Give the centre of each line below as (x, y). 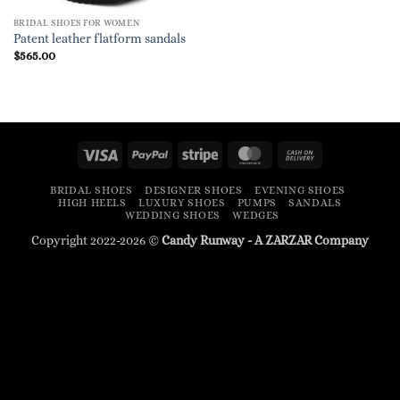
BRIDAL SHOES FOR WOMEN (76, 23)
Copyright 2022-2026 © (96, 241)
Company (340, 241)
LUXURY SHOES (182, 203)
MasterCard (300, 152)
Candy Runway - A (213, 241)
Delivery (341, 193)
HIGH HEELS (92, 203)
